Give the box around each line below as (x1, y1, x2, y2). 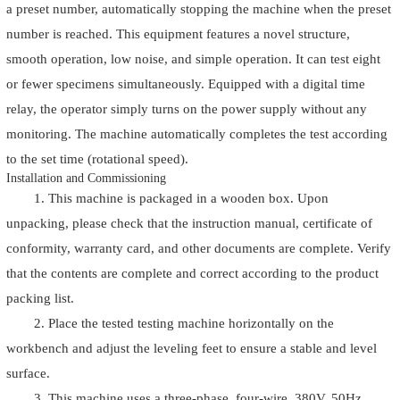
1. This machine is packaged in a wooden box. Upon (33, 190, 329, 206)
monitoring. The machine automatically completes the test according (6, 126, 387, 142)
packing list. (6, 290, 74, 306)
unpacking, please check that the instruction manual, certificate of (6, 215, 372, 231)
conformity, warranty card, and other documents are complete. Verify (6, 240, 391, 256)
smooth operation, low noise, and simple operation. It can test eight (6, 51, 380, 67)
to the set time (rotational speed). (6, 151, 188, 167)
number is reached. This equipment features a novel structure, (6, 26, 350, 42)
